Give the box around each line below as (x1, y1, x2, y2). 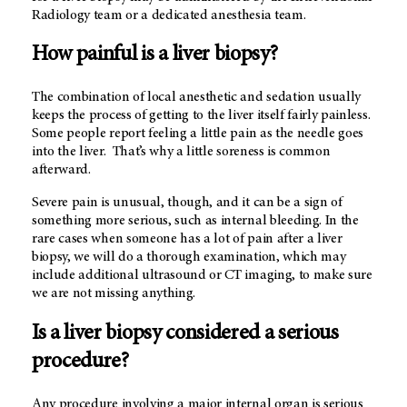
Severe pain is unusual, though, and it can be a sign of (32, 195, 342, 211)
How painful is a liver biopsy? (32, 45, 278, 67)
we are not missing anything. (32, 286, 199, 302)
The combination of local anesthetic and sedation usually (32, 90, 362, 105)
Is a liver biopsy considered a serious (32, 323, 339, 346)
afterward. (32, 163, 94, 178)
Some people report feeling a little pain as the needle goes (32, 126, 364, 142)
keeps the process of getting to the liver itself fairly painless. (32, 108, 371, 124)
